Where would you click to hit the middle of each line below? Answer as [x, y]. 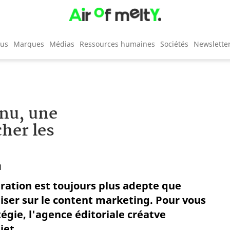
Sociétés [174, 44]
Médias [62, 44]
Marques [29, 44]
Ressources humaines [117, 44]
